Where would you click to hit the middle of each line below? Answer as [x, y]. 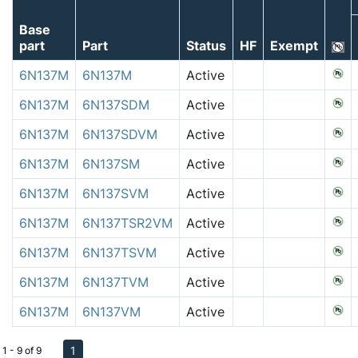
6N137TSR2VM [127, 223]
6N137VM [111, 311]
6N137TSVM [119, 252]
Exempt [294, 45]
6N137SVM [115, 193]
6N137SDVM [120, 134]
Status [206, 45]
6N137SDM [116, 104]
